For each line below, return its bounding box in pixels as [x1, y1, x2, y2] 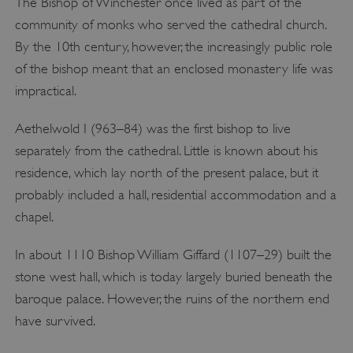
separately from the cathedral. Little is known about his [14, 142, 318, 158]
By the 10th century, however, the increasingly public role [14, 38, 333, 54]
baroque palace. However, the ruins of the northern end [14, 290, 329, 307]
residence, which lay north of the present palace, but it [14, 164, 318, 180]
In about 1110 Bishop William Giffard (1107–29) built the [14, 246, 332, 262]
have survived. [14, 312, 95, 329]
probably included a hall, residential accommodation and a [14, 186, 336, 203]
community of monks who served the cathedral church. [14, 16, 326, 32]
